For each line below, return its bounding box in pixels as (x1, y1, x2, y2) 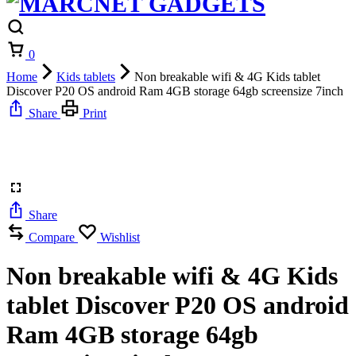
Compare (29, 230, 75, 244)
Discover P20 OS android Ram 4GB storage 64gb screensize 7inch (6, 84, 343, 98)
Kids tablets (56, 70, 115, 83)
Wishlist (100, 230, 140, 244)
